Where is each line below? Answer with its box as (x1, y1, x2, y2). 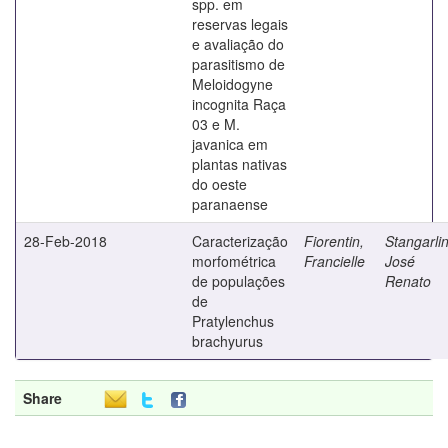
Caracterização (192, 230, 288, 251)
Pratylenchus (192, 310, 274, 331)
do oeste (192, 173, 247, 194)
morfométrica (192, 250, 276, 271)
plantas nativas (192, 153, 287, 174)
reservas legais (192, 13, 288, 34)
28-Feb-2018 (24, 230, 107, 251)
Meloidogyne (192, 73, 273, 94)
